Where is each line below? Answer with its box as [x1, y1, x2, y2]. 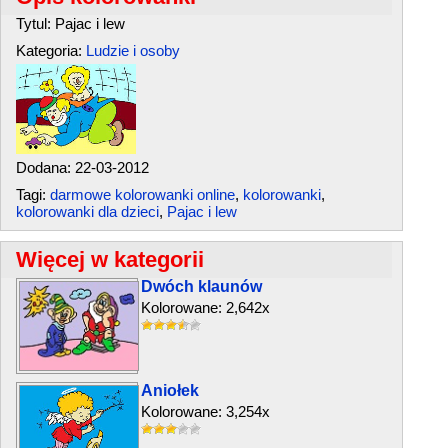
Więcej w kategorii [16, 247, 204, 272]
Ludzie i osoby [86, 42, 180, 59]
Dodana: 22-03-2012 [16, 159, 149, 176]
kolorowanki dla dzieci [16, 203, 159, 220]
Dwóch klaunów [141, 278, 262, 295]
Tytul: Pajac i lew [16, 15, 125, 32]
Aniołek [141, 382, 199, 399]
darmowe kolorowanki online [50, 186, 235, 203]
